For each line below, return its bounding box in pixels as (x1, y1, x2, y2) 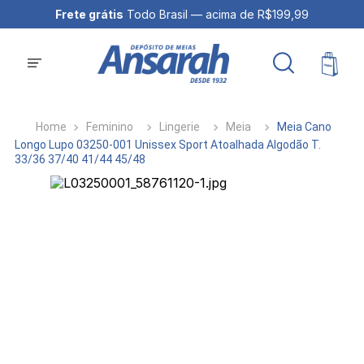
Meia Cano (277, 120, 332, 133)
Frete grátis (55, 7, 123, 21)
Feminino (86, 120, 134, 133)
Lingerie (159, 120, 201, 133)
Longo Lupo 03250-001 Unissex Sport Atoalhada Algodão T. (15, 138, 322, 151)
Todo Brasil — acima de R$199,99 (123, 7, 309, 21)
